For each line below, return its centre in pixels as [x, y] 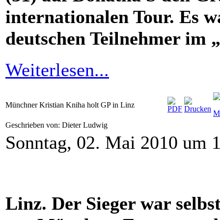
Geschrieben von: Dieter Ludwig [57, 125]
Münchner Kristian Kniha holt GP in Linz [70, 105]
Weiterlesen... [57, 70]
